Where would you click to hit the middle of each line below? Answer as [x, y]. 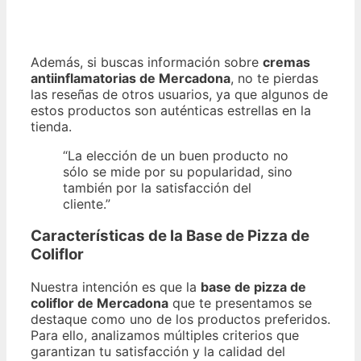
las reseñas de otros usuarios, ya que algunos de [179, 94]
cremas [286, 62]
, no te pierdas [274, 78]
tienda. [51, 126]
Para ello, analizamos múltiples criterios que [165, 335]
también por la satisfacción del [157, 187]
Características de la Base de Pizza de [170, 236]
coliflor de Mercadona [100, 303]
